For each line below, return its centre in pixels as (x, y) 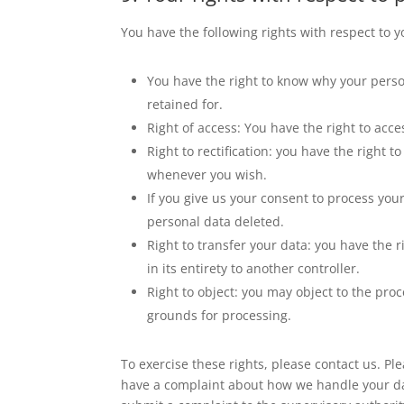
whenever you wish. (207, 174)
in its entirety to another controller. (254, 268)
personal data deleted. (216, 221)
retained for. (185, 104)
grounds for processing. (220, 315)
